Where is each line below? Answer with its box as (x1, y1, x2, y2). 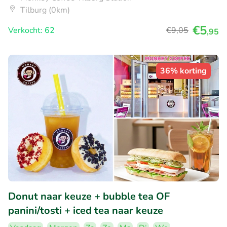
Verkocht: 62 (8, 25, 55, 36)
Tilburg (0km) (20, 5, 70, 16)
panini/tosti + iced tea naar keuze (8, 203, 163, 217)
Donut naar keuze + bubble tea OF (8, 189, 170, 203)
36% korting (160, 65, 207, 77)
